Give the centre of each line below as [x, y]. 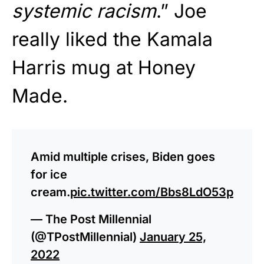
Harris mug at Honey [104, 67]
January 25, [173, 237]
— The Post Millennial [91, 219]
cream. [50, 192]
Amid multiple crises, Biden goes [123, 156]
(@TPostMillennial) [85, 237]
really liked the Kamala [112, 39]
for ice [49, 174]
